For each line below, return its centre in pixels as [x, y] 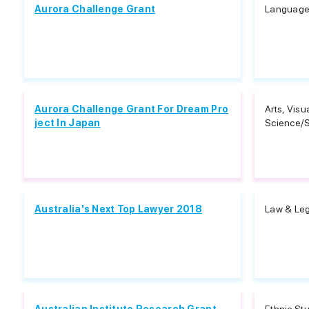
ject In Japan [68, 123]
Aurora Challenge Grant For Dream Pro [132, 109]
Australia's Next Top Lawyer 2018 [118, 209]
